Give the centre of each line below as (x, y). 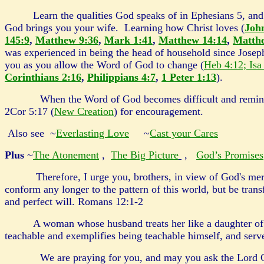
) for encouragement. (161, 111)
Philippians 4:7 (121, 77)
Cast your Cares (184, 133)
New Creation (84, 111)
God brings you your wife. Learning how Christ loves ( (125, 28)
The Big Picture (145, 155)
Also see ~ (30, 133)
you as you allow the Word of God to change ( (104, 65)
